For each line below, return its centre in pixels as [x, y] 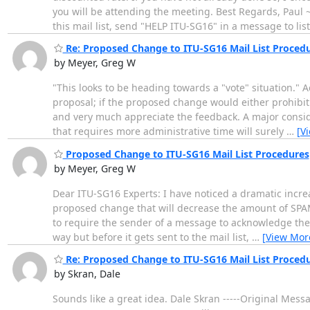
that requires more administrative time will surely [169, 131]
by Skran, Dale [87, 274]
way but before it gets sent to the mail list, [152, 237]
